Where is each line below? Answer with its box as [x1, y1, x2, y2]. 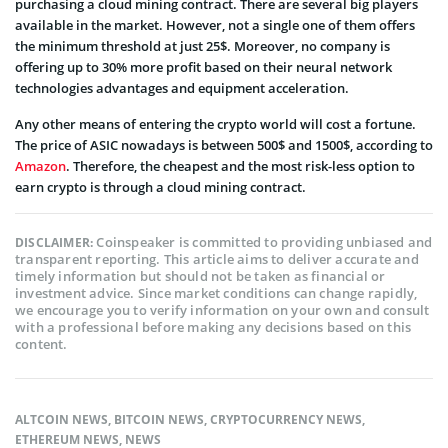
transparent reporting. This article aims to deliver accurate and [15, 249, 419, 268]
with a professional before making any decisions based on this [15, 317, 412, 336]
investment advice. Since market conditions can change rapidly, [15, 283, 418, 302]
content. [15, 334, 68, 353]
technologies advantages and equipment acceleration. [15, 78, 349, 97]
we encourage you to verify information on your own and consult [15, 300, 430, 319]
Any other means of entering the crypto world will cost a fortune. [15, 114, 416, 133]
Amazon [15, 156, 66, 175]
